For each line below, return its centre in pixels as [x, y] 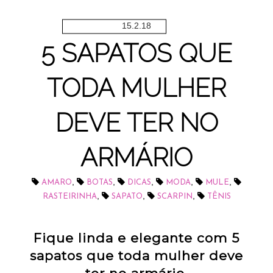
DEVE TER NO [136, 123]
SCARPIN [175, 197]
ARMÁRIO [136, 158]
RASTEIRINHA [69, 197]
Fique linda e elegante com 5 [136, 238]
